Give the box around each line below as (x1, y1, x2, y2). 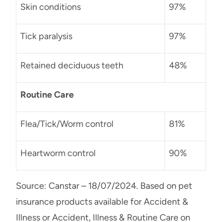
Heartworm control (20, 147, 96, 159)
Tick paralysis (20, 30, 72, 42)
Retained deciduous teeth (20, 59, 123, 71)
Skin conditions (20, 1, 81, 12)
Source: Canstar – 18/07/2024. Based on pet (16, 180, 192, 191)
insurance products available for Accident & (16, 196, 188, 207)
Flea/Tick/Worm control (20, 118, 113, 129)
